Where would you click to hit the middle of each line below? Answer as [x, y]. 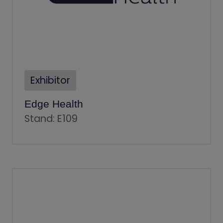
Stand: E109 [51, 118]
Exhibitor [50, 80]
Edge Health [54, 104]
